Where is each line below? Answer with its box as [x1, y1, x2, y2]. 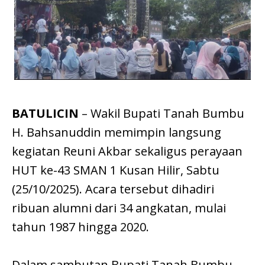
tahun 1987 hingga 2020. [12, 218, 149, 235]
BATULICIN [12, 105, 79, 121]
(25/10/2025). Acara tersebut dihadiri [12, 180, 214, 197]
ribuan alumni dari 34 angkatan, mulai [12, 199, 226, 216]
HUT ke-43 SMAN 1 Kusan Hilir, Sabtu [12, 161, 219, 178]
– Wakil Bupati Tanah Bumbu [79, 105, 244, 121]
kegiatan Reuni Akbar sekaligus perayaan [12, 143, 243, 159]
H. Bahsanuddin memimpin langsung [12, 124, 221, 140]
